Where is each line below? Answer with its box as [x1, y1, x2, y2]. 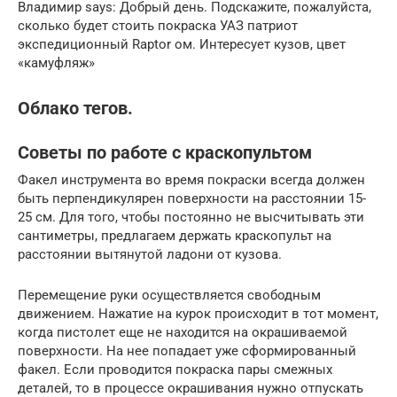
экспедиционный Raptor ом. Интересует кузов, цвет [18, 36, 346, 53]
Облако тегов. [18, 97, 133, 119]
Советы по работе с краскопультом [18, 142, 312, 163]
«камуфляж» [18, 55, 95, 72]
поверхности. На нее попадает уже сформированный [18, 342, 356, 359]
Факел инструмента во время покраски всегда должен [18, 171, 365, 188]
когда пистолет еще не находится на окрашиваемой [18, 323, 347, 340]
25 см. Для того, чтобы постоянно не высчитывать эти [18, 208, 364, 225]
